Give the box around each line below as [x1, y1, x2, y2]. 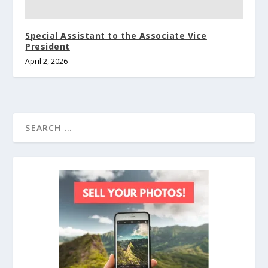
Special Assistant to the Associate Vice [25, 30, 207, 42]
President [25, 41, 70, 53]
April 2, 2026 [25, 56, 68, 67]
